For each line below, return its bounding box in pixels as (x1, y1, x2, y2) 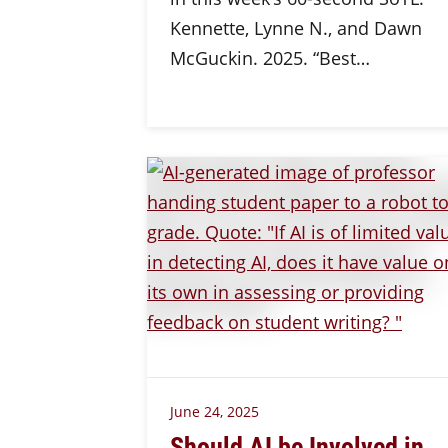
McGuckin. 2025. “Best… (169, 46, 370, 70)
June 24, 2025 (169, 402, 259, 421)
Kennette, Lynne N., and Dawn (169, 16, 422, 40)
